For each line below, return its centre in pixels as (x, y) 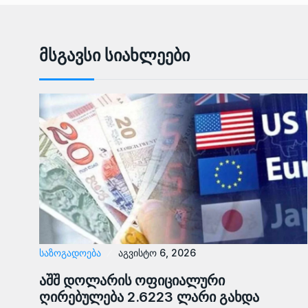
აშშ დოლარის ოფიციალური (132, 281)
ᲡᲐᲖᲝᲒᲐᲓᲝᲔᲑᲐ (70, 253)
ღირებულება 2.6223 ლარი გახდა (149, 297)
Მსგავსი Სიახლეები (114, 55)
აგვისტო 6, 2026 (157, 253)
